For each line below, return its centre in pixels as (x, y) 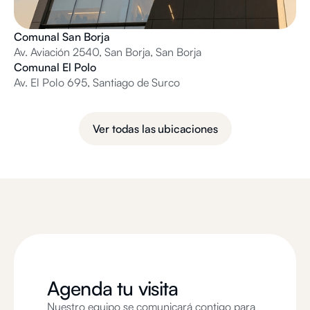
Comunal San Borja (62, 36)
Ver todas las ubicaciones (155, 128)
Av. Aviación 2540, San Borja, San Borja (108, 52)
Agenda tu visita (113, 288)
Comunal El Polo (55, 67)
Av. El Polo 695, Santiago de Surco (97, 82)
